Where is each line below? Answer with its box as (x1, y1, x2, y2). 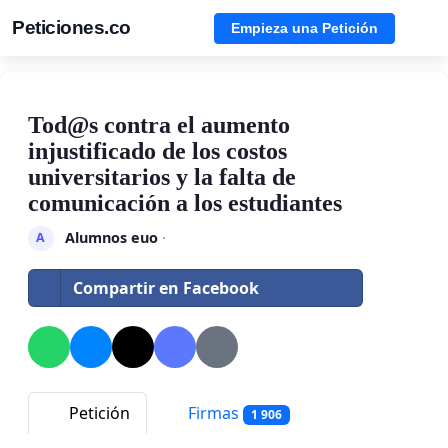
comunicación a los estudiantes (28, 190, 342, 216)
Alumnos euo (64, 227, 158, 247)
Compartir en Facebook (73, 276, 259, 299)
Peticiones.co (12, 17, 131, 38)
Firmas (184, 401, 243, 424)
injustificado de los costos (28, 138, 287, 164)
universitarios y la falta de (28, 164, 296, 190)
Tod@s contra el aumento (28, 112, 290, 138)
